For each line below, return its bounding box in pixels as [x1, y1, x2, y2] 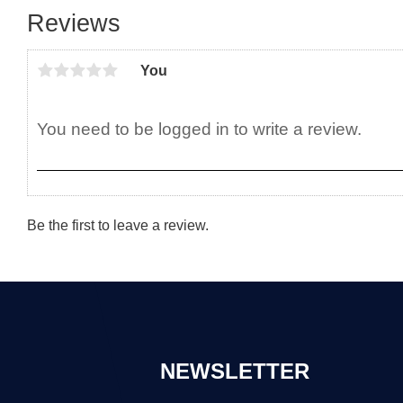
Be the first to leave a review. [27, 217, 209, 233]
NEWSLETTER [160, 358, 309, 383]
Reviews [27, 8, 121, 37]
